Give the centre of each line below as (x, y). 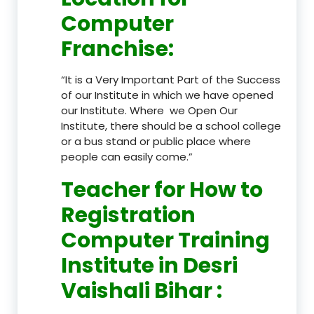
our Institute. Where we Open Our (149, 110)
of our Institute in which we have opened (167, 95)
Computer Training (165, 240)
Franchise (115, 49)
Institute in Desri (149, 265)
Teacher (108, 190)
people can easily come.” (127, 156)
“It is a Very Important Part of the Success (171, 79)
